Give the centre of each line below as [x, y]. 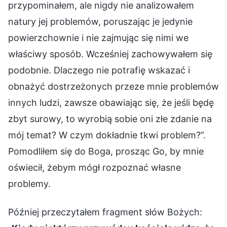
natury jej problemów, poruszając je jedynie [100, 21]
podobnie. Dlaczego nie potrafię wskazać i [99, 70]
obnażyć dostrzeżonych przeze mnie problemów [113, 86]
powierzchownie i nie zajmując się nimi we [98, 37]
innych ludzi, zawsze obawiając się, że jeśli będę [111, 102]
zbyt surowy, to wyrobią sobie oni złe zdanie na [110, 119]
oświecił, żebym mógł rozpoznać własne [94, 167]
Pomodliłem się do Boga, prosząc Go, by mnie [106, 151]
